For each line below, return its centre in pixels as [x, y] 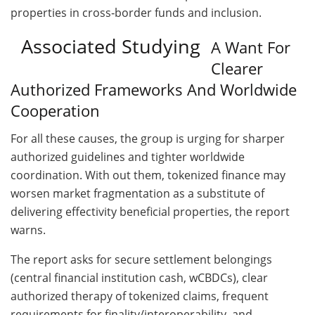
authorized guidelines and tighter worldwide [128, 156]
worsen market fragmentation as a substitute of [137, 193]
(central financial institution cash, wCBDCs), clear [139, 277]
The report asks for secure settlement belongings [141, 259]
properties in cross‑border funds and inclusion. [136, 13]
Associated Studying [111, 46]
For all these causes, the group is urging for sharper [148, 138]
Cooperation [55, 111]
